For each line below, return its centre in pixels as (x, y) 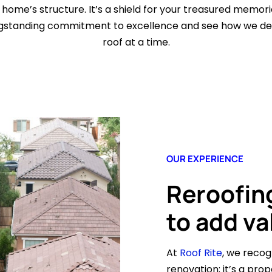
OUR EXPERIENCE (205, 159)
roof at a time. (136, 42)
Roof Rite (201, 253)
